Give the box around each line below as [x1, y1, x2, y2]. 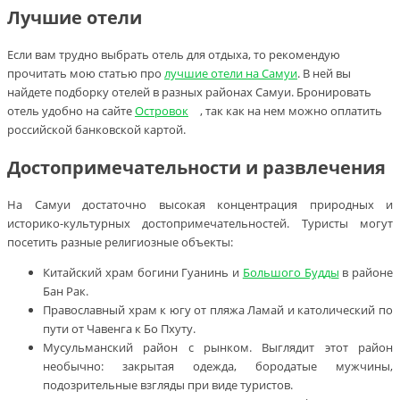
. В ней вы [297, 65, 351, 82]
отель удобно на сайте [7, 103, 135, 120]
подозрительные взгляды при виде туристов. [43, 377, 293, 394]
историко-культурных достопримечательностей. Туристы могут [7, 215, 393, 232]
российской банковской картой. [7, 121, 186, 138]
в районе [338, 264, 393, 281]
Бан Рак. [43, 283, 88, 300]
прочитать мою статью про [7, 65, 164, 82]
